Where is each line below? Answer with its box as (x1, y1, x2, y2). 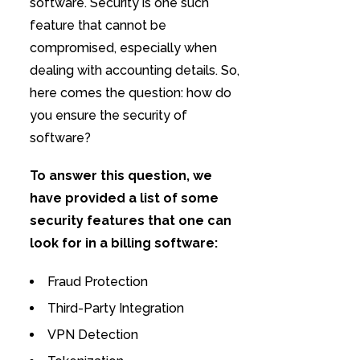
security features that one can (29, 213, 231, 229)
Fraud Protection (47, 273, 148, 289)
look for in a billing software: (29, 235, 221, 252)
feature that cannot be (29, 18, 166, 34)
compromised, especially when (29, 40, 217, 56)
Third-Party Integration (47, 300, 184, 316)
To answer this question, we (29, 168, 212, 184)
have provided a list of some (29, 190, 219, 207)
